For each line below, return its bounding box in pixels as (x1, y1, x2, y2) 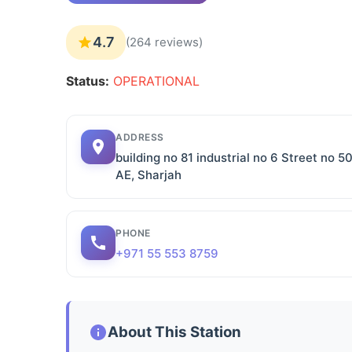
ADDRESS (115, 131, 164, 143)
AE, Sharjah (115, 167, 181, 182)
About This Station (108, 323, 241, 341)
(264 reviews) (126, 35, 203, 49)
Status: (66, 73, 109, 89)
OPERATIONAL (113, 73, 200, 89)
